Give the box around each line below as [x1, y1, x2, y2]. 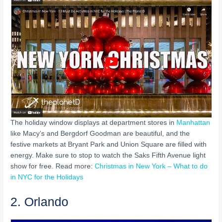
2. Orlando [10, 195, 69, 209]
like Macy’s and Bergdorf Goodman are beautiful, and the [10, 130, 190, 138]
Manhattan [176, 119, 211, 127]
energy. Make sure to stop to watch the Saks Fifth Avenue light [10, 152, 206, 160]
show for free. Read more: [10, 163, 95, 170]
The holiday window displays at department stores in [10, 119, 177, 127]
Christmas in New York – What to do [95, 163, 208, 170]
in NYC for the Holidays [10, 173, 84, 181]
